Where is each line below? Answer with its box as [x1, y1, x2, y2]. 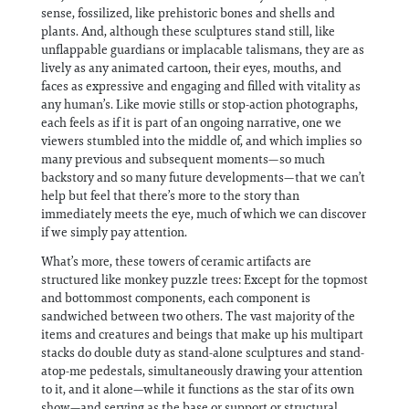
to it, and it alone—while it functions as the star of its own [41, 381, 354, 397]
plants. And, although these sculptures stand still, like [41, 23, 335, 39]
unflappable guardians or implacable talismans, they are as [41, 41, 364, 58]
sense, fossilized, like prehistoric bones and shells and [41, 5, 335, 21]
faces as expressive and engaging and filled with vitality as [41, 78, 361, 94]
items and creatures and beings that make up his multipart [41, 326, 363, 342]
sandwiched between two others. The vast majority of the [41, 308, 355, 324]
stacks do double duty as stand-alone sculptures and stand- [41, 344, 364, 361]
